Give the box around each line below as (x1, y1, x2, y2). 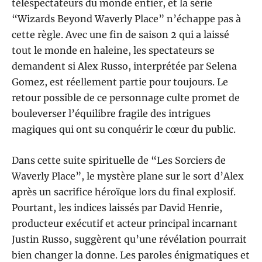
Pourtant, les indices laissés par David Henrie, (12, 202, 222, 214)
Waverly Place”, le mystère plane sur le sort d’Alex (12, 170, 244, 182)
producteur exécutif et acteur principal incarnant (12, 218, 237, 230)
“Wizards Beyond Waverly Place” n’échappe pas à (12, 13, 241, 25)
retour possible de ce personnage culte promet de (12, 92, 240, 104)
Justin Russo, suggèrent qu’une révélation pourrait (12, 233, 247, 246)
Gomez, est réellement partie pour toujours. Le (12, 76, 228, 88)
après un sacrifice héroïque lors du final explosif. (12, 186, 236, 198)
